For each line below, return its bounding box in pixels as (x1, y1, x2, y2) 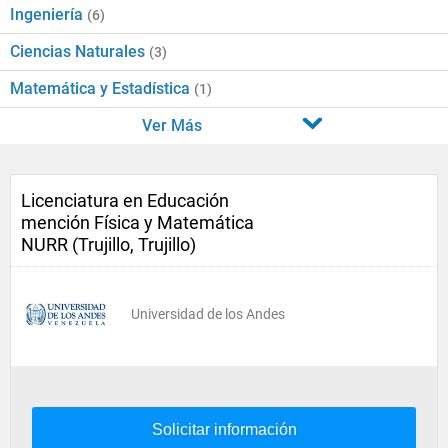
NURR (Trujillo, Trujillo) (21, 234, 196, 255)
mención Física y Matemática (21, 212, 254, 233)
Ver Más (141, 116, 202, 135)
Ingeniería (10, 5, 87, 24)
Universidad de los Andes (131, 306, 285, 322)
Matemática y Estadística (10, 79, 194, 98)
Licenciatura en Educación (21, 190, 229, 211)
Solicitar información (151, 421, 297, 438)
